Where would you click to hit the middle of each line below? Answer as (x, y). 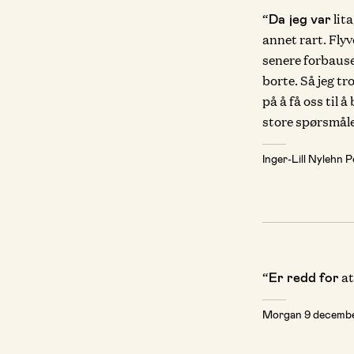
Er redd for (303, 277)
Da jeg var (299, 18)
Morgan (283, 314)
